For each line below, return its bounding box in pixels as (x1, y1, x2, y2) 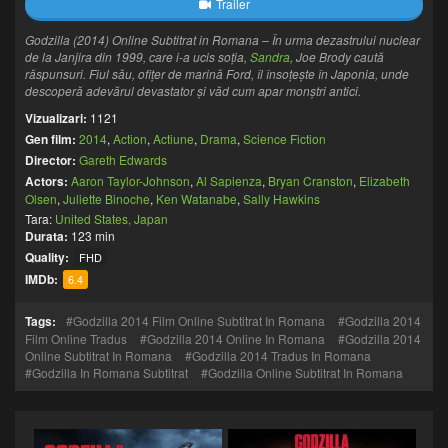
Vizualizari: (25, 109, 87, 127)
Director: (25, 151, 79, 169)
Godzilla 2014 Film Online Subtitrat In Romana (73, 312, 325, 329)
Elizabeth (359, 172, 410, 189)
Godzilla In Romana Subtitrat (32, 364, 188, 381)
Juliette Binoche (63, 190, 150, 207)
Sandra (250, 48, 290, 65)
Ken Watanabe (156, 190, 237, 207)
